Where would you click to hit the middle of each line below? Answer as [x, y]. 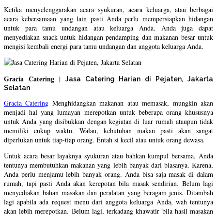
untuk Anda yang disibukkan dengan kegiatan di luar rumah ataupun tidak [108, 122]
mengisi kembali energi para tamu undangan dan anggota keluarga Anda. [104, 46]
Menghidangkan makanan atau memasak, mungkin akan [131, 103]
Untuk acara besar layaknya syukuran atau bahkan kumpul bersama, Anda [108, 156]
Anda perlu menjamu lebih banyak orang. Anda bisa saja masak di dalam [108, 174]
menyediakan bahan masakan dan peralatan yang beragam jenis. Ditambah [108, 193]
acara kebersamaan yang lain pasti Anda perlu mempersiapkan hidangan [108, 19]
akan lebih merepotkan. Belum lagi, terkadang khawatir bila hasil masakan [108, 211]
